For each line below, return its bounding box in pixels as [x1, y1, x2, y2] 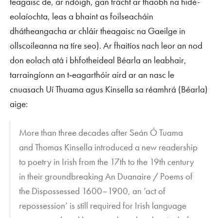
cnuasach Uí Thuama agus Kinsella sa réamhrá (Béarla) [10, 83, 208, 95]
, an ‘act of [128, 184, 166, 197]
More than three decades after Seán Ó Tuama [19, 126, 183, 139]
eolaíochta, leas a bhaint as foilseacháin [10, 10, 153, 22]
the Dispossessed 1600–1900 [19, 184, 128, 197]
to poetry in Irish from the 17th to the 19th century [19, 155, 195, 168]
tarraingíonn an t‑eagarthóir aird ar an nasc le [10, 69, 174, 81]
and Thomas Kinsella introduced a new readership [19, 141, 198, 153]
